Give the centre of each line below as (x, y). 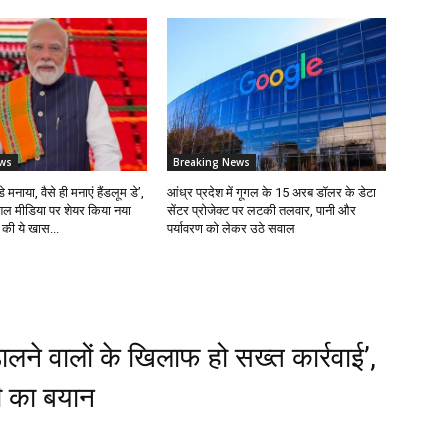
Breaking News (212, 162)
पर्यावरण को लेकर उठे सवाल (231, 229)
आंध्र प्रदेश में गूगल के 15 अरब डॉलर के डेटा (272, 193)
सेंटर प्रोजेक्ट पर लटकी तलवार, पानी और (262, 211)
